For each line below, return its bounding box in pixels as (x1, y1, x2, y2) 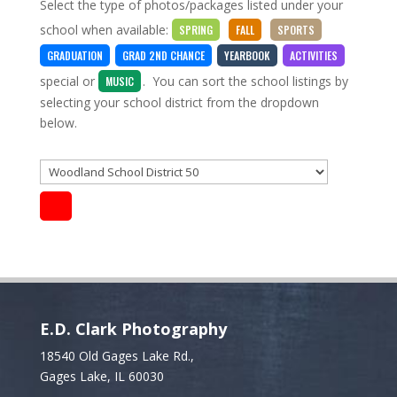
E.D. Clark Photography (39, 318, 227, 339)
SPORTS (276, 22, 315, 37)
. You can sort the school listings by (142, 73, 348, 90)
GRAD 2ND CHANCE (121, 48, 205, 63)
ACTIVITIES (289, 48, 338, 63)
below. (39, 114, 77, 131)
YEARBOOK (223, 48, 270, 63)
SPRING (178, 22, 213, 37)
